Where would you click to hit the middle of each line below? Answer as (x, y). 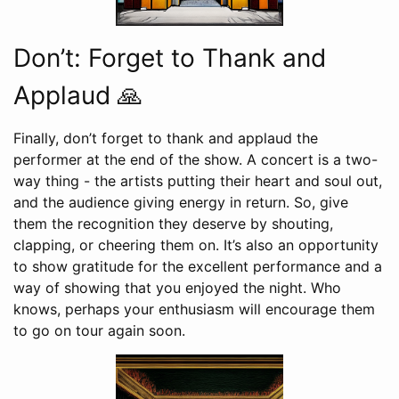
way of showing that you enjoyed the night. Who (177, 288)
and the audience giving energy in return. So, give (181, 203)
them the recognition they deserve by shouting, (173, 224)
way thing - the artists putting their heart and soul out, (198, 181)
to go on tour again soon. (99, 331)
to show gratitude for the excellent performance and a (198, 267)
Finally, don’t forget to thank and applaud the (166, 138)
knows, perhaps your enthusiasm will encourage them (194, 309)
